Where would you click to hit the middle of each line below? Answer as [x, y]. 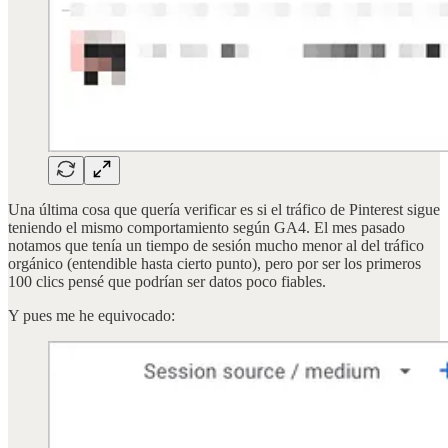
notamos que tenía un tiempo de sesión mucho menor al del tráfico [216, 245]
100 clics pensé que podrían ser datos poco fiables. [167, 281]
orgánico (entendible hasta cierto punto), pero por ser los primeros [214, 263]
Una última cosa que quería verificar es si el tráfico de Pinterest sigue [224, 209]
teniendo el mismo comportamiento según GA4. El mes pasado [206, 227]
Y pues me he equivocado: [91, 315]
